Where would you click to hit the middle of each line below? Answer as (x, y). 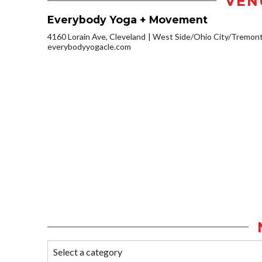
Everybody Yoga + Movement (127, 19)
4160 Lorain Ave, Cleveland (96, 36)
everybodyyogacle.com (89, 46)
